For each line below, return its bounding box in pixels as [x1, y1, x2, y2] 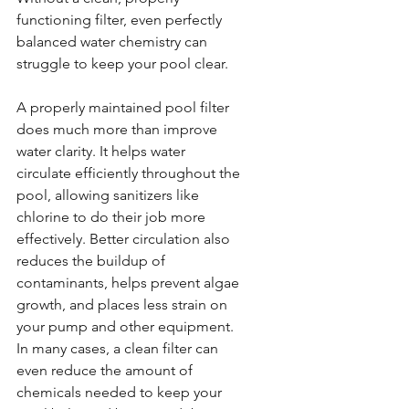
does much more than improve [16, 121, 221, 138]
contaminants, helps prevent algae [16, 274, 243, 291]
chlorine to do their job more [16, 208, 209, 225]
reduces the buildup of [16, 252, 169, 269]
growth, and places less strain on [16, 296, 231, 313]
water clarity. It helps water [16, 142, 189, 160]
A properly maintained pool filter [16, 99, 233, 116]
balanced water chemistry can [16, 33, 211, 50]
